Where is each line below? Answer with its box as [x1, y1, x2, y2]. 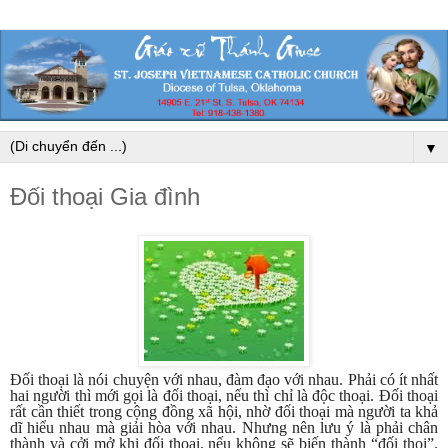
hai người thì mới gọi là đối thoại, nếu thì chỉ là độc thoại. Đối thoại [10, 387, 438, 405]
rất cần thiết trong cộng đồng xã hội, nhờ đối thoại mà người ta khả [10, 403, 438, 421]
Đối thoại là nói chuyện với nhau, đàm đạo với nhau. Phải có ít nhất [10, 371, 438, 389]
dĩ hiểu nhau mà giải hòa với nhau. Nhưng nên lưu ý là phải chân [10, 419, 438, 437]
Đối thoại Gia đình [10, 183, 200, 211]
